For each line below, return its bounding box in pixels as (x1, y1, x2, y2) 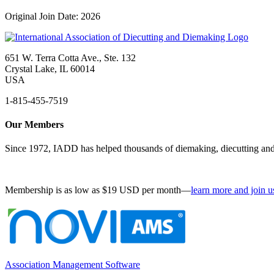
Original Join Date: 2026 (5, 10, 100, 21)
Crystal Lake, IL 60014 (5, 63, 95, 74)
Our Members (5, 119, 64, 130)
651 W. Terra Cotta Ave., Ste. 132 (5, 52, 136, 63)
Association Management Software (5, 259, 140, 270)
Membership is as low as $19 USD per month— (5, 185, 191, 196)
